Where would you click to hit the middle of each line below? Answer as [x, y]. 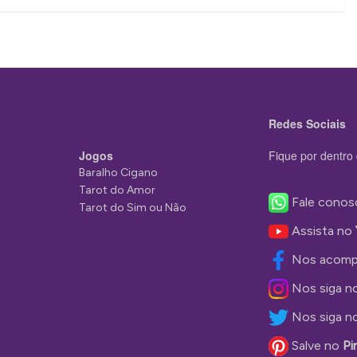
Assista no [323, 230]
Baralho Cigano [118, 172]
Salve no [317, 345]
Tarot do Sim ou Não [133, 207]
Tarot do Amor [117, 190]
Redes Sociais [307, 123]
